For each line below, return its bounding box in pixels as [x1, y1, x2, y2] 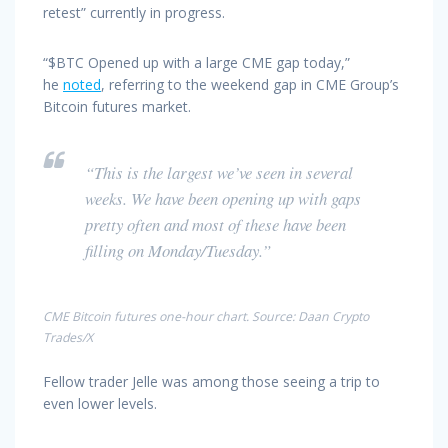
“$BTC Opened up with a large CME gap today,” [43, 52, 350, 72]
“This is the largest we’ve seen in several [85, 160, 353, 184]
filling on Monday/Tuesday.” [85, 238, 271, 262]
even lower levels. [43, 393, 157, 413]
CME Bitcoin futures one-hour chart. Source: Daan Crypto [43, 307, 369, 325]
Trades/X [43, 328, 93, 346]
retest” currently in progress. [43, 2, 225, 22]
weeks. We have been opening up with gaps [85, 186, 361, 210]
